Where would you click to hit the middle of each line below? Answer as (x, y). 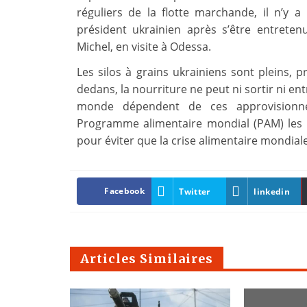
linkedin (272, 191)
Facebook (124, 191)
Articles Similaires (147, 259)
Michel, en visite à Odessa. (144, 47)
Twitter (195, 191)
